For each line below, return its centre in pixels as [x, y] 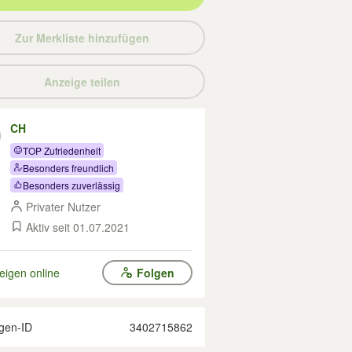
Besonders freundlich [68, 167]
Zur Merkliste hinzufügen [82, 38]
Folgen [155, 273]
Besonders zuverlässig [71, 185]
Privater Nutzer [63, 207]
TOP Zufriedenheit [62, 150]
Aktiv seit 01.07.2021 [78, 227]
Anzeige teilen [82, 82]
